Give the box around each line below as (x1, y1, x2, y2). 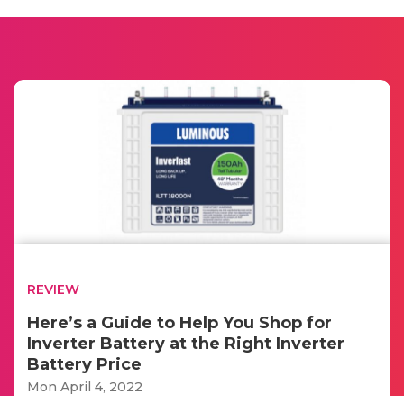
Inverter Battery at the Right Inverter (27, 333, 344, 353)
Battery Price (27, 353, 142, 374)
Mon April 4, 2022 (27, 378, 142, 395)
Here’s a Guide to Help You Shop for (27, 312, 332, 333)
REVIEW (27, 280, 79, 298)
